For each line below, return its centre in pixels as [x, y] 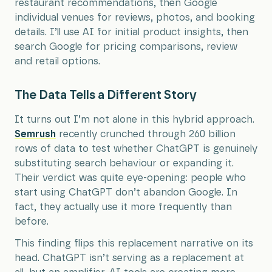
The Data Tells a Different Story [106, 96]
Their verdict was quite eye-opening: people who [130, 178]
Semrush [35, 134]
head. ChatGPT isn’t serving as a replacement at [129, 258]
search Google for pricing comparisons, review [126, 47]
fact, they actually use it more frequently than [123, 207]
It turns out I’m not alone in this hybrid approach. [134, 120]
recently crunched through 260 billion [146, 134]
